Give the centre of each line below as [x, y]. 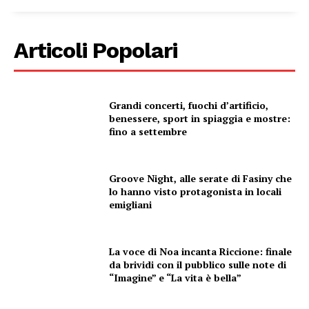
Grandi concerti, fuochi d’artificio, [189, 106]
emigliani [131, 205]
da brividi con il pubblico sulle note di [198, 264]
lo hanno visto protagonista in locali [196, 192]
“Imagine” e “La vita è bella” [176, 277]
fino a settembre [148, 132]
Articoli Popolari [96, 51]
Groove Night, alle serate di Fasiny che [201, 179]
